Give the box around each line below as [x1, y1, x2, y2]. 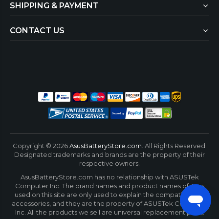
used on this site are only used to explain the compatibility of [14, 190, 205, 198]
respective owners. [79, 159, 140, 167]
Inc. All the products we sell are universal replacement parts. [15, 208, 204, 216]
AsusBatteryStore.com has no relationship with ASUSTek [20, 173, 199, 181]
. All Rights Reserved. [141, 141, 207, 150]
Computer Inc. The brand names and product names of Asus [15, 181, 204, 190]
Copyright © [12, 141, 53, 150]
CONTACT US [10, 25, 65, 35]
